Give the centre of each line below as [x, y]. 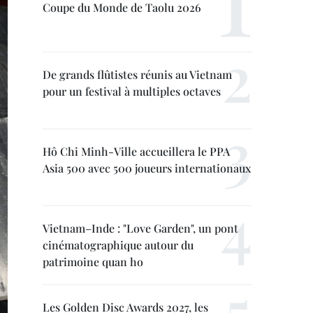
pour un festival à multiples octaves [132, 91]
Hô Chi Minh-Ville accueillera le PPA [136, 151]
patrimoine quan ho [93, 262]
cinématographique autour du [118, 245]
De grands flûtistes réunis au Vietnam [137, 74]
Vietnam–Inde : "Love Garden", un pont [140, 228]
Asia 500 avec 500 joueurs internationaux [147, 168]
